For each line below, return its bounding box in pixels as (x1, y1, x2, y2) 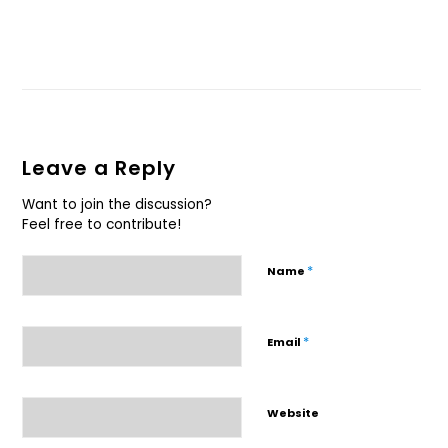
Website (267, 404, 319, 421)
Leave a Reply (22, 153, 176, 182)
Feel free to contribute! (22, 214, 181, 234)
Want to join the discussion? (22, 194, 212, 214)
